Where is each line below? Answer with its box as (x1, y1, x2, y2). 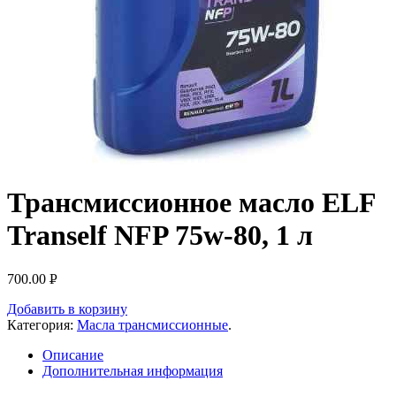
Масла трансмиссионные (77, 316, 228, 332)
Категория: (7, 316, 77, 332)
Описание (42, 346, 103, 362)
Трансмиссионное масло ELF (7, 187, 376, 219)
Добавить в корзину (7, 301, 127, 316)
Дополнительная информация (42, 362, 223, 378)
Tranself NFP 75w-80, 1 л (7, 219, 313, 252)
